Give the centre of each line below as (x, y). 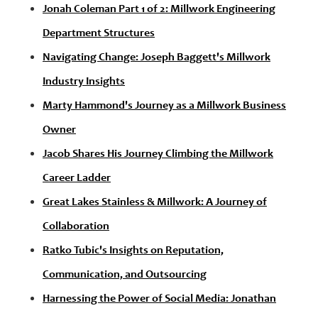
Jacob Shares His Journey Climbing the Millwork (158, 154)
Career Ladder (77, 179)
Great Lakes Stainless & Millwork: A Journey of (155, 203)
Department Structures (99, 34)
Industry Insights (84, 82)
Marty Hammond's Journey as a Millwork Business (164, 106)
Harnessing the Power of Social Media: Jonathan (159, 299)
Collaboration (76, 227)
